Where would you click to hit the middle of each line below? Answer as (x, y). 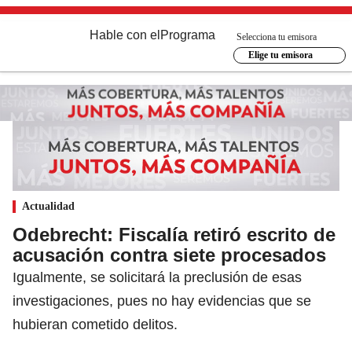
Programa (188, 35)
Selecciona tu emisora (277, 37)
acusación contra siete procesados (169, 255)
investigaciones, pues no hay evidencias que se (162, 301)
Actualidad (48, 206)
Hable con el (125, 35)
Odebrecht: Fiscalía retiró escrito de (174, 234)
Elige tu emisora (280, 55)
